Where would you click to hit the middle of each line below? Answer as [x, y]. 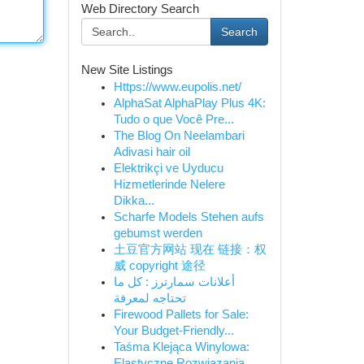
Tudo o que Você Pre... [173, 119]
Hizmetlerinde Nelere [169, 184]
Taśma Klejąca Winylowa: [181, 347]
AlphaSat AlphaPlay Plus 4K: [189, 103]
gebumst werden [158, 233]
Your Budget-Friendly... [173, 331]
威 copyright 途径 [159, 266]
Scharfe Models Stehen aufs [188, 217]
